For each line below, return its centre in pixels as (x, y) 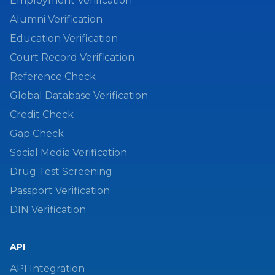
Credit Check (42, 114)
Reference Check (53, 76)
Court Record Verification (72, 57)
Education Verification (64, 38)
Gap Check (37, 133)
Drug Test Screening (61, 171)
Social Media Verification (68, 152)
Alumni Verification (56, 19)
